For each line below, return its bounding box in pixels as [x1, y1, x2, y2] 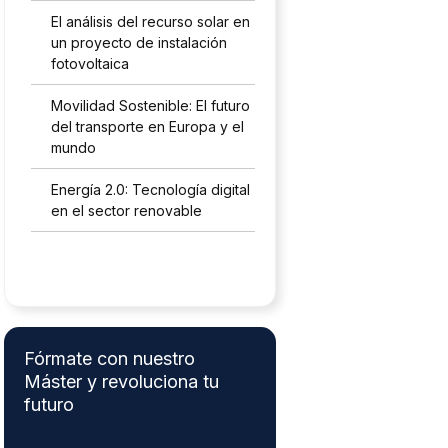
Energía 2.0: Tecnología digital [51, 181, 251, 198]
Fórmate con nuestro [24, 348, 195, 369]
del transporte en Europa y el [51, 118, 245, 135]
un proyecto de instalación [51, 34, 228, 51]
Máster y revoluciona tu [24, 371, 219, 392]
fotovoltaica [51, 55, 130, 72]
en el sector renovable [51, 202, 203, 219]
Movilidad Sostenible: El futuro [51, 97, 251, 114]
